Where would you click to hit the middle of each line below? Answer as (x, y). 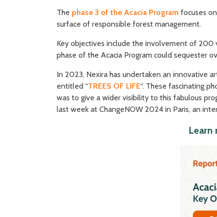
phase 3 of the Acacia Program (126, 12)
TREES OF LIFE (114, 86)
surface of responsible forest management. (129, 24)
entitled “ (72, 86)
